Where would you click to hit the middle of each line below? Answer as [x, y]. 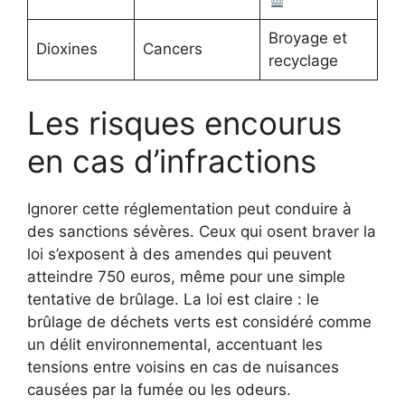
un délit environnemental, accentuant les [175, 344]
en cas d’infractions [172, 160]
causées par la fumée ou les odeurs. [159, 389]
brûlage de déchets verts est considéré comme [199, 321]
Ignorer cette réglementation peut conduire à [189, 208]
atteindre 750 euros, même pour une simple [186, 276]
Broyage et [307, 38]
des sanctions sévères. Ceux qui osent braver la [202, 231]
